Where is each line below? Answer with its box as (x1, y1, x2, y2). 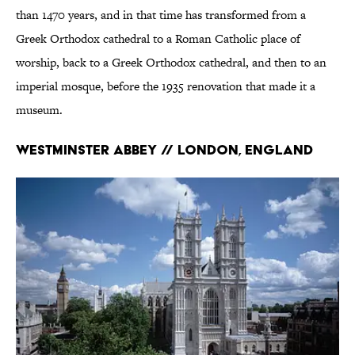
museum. (16, 101, 63, 119)
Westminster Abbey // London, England (16, 141, 313, 158)
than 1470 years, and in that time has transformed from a (16, 6, 306, 24)
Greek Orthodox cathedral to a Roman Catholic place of (16, 30, 300, 48)
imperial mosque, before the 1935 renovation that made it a (16, 78, 315, 95)
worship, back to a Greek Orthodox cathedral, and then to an (16, 54, 326, 71)
